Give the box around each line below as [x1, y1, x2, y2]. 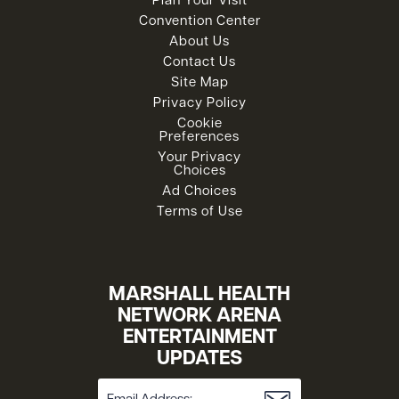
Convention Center [138, 15, 261, 29]
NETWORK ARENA [118, 306, 281, 328]
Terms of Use [156, 206, 243, 220]
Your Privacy [158, 151, 241, 166]
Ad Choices [162, 185, 237, 199]
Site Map [170, 77, 229, 91]
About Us [169, 36, 230, 50]
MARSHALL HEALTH [109, 285, 290, 306]
